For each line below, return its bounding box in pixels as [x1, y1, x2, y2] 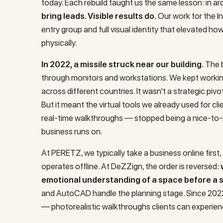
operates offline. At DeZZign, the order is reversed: [41, 161, 221, 172]
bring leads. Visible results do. [41, 11, 157, 21]
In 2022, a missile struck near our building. [41, 59, 204, 70]
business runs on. [41, 126, 103, 137]
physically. [41, 38, 78, 48]
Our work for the [156, 11, 218, 21]
